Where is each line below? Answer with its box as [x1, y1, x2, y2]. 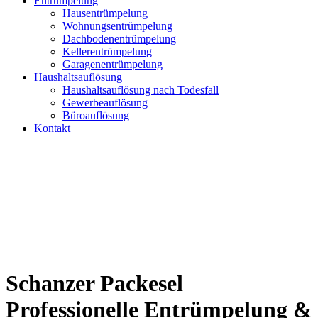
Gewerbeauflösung [62, 97, 148, 109]
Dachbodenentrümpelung [62, 33, 176, 45]
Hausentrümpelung [62, 7, 148, 19]
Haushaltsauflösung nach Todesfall [62, 84, 219, 96]
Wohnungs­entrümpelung [62, 20, 172, 32]
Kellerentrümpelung [62, 45, 152, 57]
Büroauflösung [62, 109, 129, 121]
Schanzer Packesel [6, 270, 183, 297]
